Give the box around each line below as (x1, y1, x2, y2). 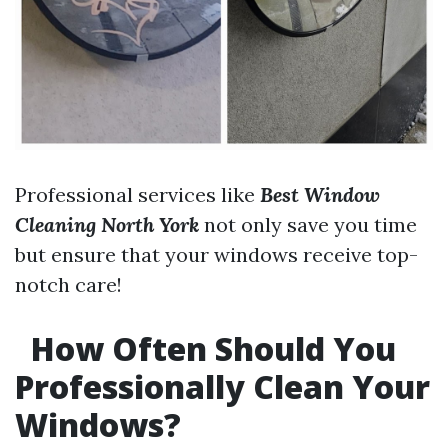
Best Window (260, 182, 380, 207)
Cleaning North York (15, 212, 199, 237)
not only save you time (199, 212, 417, 237)
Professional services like (15, 182, 260, 207)
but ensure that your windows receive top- (15, 242, 418, 267)
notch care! (15, 272, 122, 297)
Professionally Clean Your (15, 365, 430, 408)
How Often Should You (23, 327, 396, 370)
